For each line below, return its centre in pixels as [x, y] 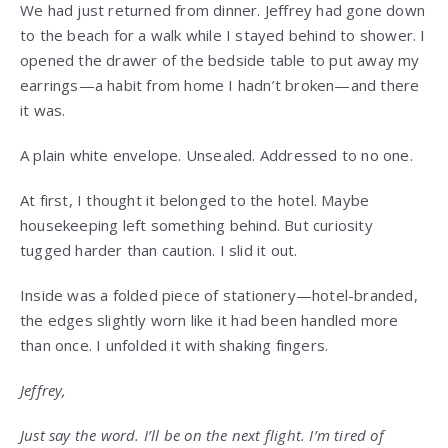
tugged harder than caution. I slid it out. [159, 250]
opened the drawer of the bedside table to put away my [220, 60]
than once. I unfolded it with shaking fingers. [174, 345]
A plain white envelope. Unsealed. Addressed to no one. [216, 155]
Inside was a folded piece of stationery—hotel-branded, [219, 295]
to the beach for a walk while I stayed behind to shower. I [223, 35]
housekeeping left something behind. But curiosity [196, 225]
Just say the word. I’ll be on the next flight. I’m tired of [202, 435]
